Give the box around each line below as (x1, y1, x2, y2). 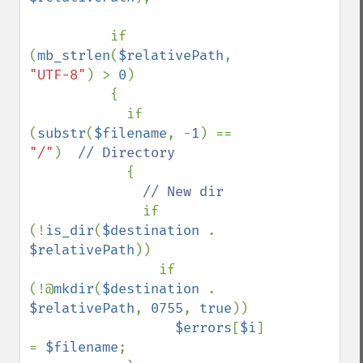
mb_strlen (37, 47, 110, 64)
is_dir (45, 222, 94, 239)
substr (37, 125, 86, 142)
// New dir (143, 183, 224, 200)
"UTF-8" (29, 66, 86, 83)
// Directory (78, 144, 175, 161)
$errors (175, 319, 232, 336)
